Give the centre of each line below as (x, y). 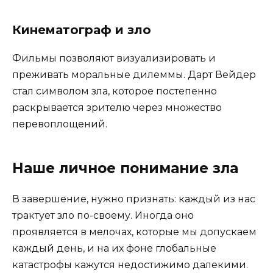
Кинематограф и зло (82, 30)
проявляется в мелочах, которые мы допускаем (134, 232)
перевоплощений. (60, 124)
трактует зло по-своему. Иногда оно (103, 215)
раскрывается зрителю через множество (117, 107)
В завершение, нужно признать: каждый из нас (134, 199)
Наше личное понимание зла (125, 168)
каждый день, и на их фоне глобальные (114, 248)
